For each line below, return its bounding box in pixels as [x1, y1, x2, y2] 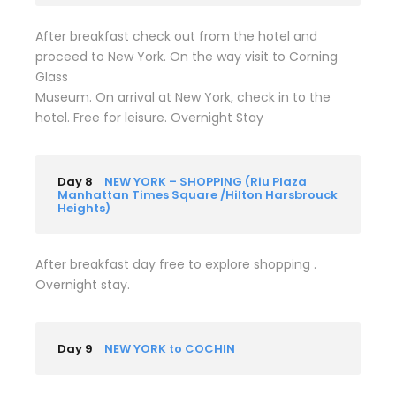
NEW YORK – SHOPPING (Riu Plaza [104, 172, 307, 190]
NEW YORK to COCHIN [104, 339, 235, 357]
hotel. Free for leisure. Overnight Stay [35, 108, 263, 126]
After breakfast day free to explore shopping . [35, 255, 316, 273]
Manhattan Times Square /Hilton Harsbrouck [57, 186, 338, 203]
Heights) [57, 199, 110, 217]
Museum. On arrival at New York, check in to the [35, 88, 331, 106]
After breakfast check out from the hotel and [35, 27, 317, 45]
